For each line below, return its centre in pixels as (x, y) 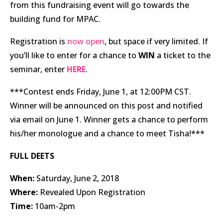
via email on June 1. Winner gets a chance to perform (109, 119)
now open (86, 41)
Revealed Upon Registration (92, 192)
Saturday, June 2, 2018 (77, 178)
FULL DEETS (32, 156)
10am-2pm (54, 206)
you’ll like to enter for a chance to (74, 55)
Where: (24, 192)
